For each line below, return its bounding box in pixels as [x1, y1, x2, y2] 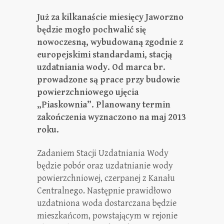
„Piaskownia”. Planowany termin [37, 99, 170, 110]
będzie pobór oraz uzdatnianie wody [37, 160, 173, 171]
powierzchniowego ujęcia [37, 87, 138, 97]
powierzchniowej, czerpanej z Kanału [37, 173, 175, 183]
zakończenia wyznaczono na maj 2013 [37, 112, 186, 122]
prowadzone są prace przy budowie [37, 74, 180, 85]
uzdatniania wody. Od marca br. [37, 62, 165, 72]
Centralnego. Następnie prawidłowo [37, 185, 171, 196]
